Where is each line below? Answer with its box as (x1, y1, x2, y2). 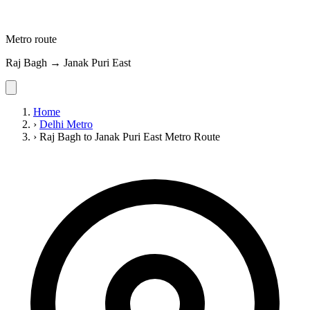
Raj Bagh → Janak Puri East (6, 56, 131, 69)
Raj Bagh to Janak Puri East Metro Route (39, 130, 220, 143)
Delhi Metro (39, 118, 93, 130)
